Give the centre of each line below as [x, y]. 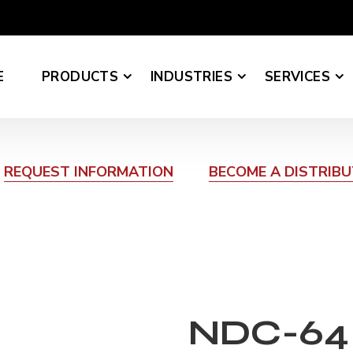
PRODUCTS [80, 76]
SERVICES [297, 76]
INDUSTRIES [191, 76]
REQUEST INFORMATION [88, 172]
